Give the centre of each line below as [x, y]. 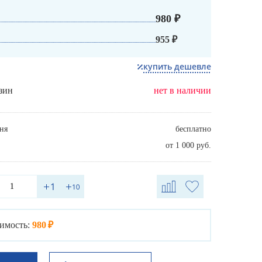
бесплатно [193, 129]
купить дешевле [177, 67]
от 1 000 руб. [188, 146]
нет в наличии [182, 91]
